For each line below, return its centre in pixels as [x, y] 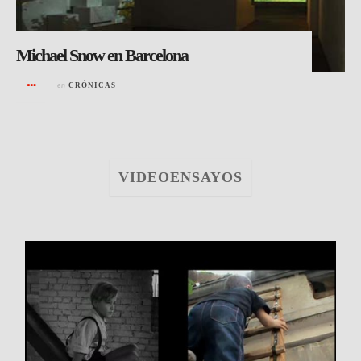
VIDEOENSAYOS [180, 177]
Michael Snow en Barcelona [102, 55]
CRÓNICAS [92, 85]
